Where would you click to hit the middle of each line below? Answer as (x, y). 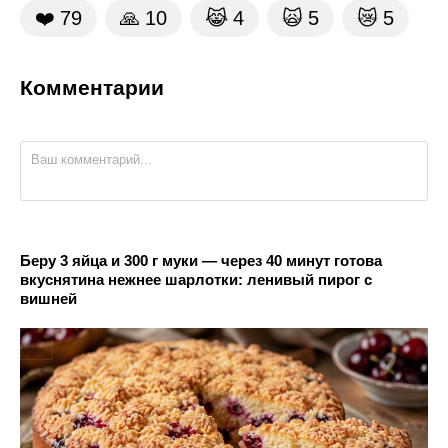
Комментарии (92, 87)
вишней (48, 298)
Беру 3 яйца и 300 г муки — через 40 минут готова (201, 260)
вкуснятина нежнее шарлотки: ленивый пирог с (196, 279)
